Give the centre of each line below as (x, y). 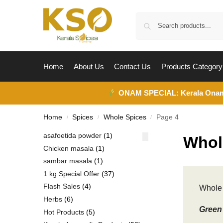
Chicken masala (68, 148)
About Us (89, 66)
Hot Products (64, 212)
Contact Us (132, 66)
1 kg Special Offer (71, 173)
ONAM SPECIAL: (149, 93)
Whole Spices (125, 117)
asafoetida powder (72, 135)
